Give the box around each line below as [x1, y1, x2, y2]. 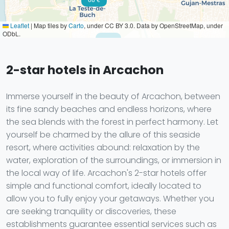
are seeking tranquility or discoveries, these [6, 205, 176, 217]
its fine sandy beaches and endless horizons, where [6, 103, 212, 115]
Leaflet [9, 21, 29, 30]
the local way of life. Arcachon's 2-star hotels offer [6, 167, 207, 179]
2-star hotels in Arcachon [6, 61, 164, 78]
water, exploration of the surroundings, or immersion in [6, 154, 221, 166]
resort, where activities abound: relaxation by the [6, 142, 200, 153]
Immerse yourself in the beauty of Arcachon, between [6, 90, 220, 102]
